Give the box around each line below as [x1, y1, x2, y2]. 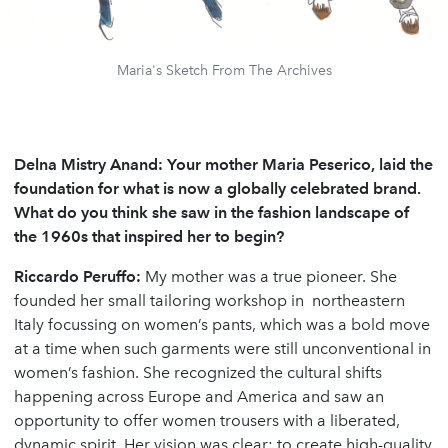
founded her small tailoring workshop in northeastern [14, 290, 405, 310]
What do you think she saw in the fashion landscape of [14, 202, 409, 222]
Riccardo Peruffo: [14, 266, 141, 286]
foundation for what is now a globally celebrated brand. [14, 178, 421, 198]
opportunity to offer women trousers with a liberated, [14, 410, 400, 430]
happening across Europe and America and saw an [14, 386, 384, 406]
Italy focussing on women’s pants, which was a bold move [14, 314, 430, 334]
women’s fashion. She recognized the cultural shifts [14, 362, 382, 382]
